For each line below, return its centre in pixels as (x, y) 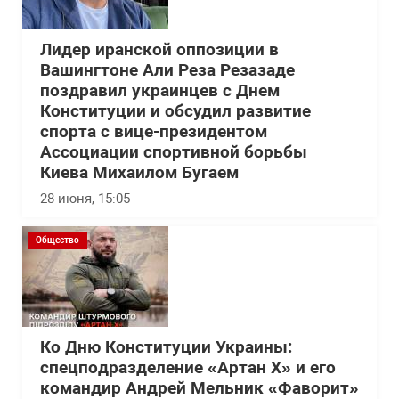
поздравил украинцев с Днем (160, 91)
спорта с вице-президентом (154, 132)
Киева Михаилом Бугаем (139, 173)
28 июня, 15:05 (85, 199)
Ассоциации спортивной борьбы (174, 152)
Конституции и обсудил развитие (175, 111)
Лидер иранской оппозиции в (159, 50)
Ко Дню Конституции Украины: (166, 347)
